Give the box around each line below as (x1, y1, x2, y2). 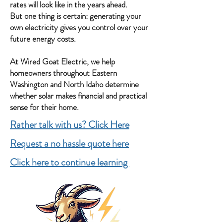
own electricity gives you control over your (10, 21, 148, 33)
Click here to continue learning (10, 155, 129, 169)
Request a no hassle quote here (10, 136, 129, 151)
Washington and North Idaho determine (10, 78, 139, 90)
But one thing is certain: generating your (10, 10, 141, 22)
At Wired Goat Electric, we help (10, 55, 115, 67)
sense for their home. (10, 101, 79, 113)
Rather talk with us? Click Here (10, 117, 129, 132)
